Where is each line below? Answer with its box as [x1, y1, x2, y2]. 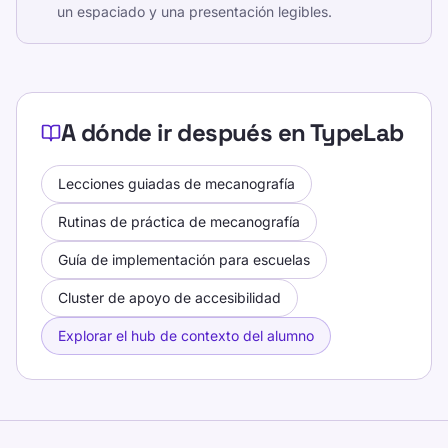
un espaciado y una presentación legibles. [57, 3, 332, 20]
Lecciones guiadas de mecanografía [58, 175, 295, 192]
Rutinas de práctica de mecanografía [58, 213, 300, 230]
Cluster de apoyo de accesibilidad [58, 289, 281, 306]
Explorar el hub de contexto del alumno [58, 327, 314, 344]
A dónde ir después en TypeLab [61, 117, 404, 148]
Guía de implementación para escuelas [58, 251, 310, 268]
